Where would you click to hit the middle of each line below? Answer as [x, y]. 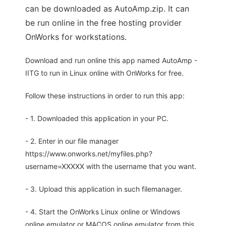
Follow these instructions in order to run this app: [105, 96]
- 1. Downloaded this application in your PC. [97, 119]
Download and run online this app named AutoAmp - [111, 61]
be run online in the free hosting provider [103, 23]
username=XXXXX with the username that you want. [111, 166]
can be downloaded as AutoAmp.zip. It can [107, 9]
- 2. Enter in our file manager [72, 141]
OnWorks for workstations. [76, 37]
